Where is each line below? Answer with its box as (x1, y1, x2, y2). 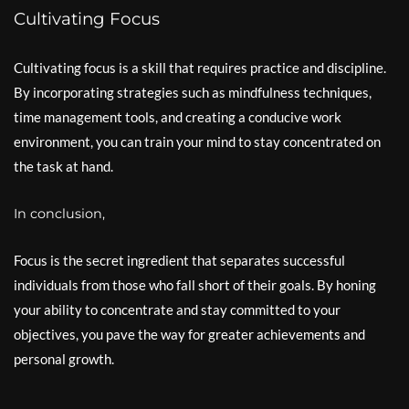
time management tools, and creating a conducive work (14, 109, 341, 125)
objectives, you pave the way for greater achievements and (14, 326, 365, 342)
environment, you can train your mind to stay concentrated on (14, 133, 381, 150)
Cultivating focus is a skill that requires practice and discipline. (14, 59, 386, 76)
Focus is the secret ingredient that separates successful (14, 252, 345, 268)
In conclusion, (14, 205, 105, 222)
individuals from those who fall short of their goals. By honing (14, 277, 376, 293)
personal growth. (14, 351, 114, 367)
